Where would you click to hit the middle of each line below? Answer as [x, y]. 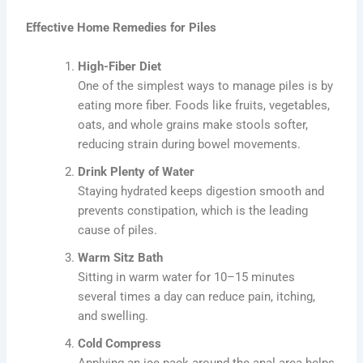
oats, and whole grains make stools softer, [193, 124]
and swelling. [113, 316]
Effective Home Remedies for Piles [122, 28]
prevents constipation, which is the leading [193, 210]
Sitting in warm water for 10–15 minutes [187, 277]
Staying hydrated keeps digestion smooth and [201, 191]
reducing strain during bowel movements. [190, 144]
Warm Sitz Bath [121, 257]
